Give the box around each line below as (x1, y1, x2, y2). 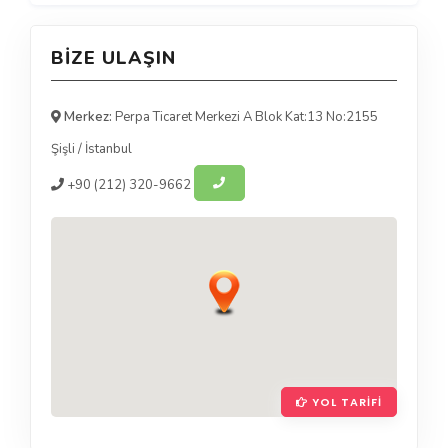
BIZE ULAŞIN (51, 46, 176, 71)
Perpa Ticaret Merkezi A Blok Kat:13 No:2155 (115, 108, 378, 127)
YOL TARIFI (308, 394, 382, 411)
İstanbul (85, 140, 132, 159)
